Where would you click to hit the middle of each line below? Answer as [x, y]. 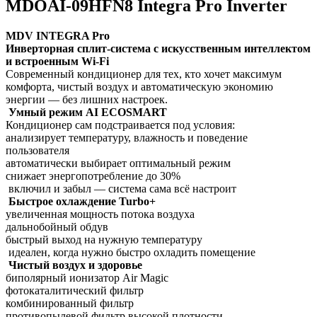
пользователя [38, 150]
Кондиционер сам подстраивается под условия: [120, 125]
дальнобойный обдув [57, 226]
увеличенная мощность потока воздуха [100, 214]
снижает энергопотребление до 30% [93, 175]
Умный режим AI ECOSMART [86, 112]
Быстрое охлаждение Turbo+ [81, 201]
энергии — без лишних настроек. [87, 99]
